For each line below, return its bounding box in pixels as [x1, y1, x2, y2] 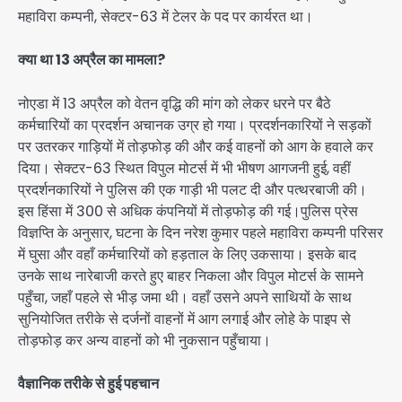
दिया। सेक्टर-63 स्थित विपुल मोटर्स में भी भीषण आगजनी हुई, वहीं [18, 157, 351, 179]
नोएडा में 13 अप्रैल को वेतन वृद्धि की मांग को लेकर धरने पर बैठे [18, 92, 331, 114]
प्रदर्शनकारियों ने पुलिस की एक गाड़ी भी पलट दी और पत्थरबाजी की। [18, 179, 367, 200]
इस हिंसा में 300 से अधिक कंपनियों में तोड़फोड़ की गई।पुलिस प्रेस [18, 200, 358, 222]
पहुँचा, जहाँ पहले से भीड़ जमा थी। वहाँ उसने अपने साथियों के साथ [18, 286, 352, 308]
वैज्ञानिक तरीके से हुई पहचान [18, 372, 159, 394]
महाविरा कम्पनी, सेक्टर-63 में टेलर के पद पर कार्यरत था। [18, 6, 313, 28]
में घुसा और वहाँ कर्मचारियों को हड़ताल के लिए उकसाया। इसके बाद [18, 243, 356, 265]
